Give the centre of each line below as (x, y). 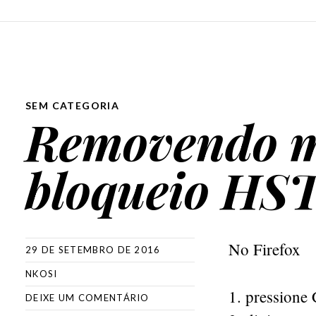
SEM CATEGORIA (73, 105)
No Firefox (265, 249)
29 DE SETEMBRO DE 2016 (93, 250)
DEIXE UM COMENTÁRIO (87, 298)
